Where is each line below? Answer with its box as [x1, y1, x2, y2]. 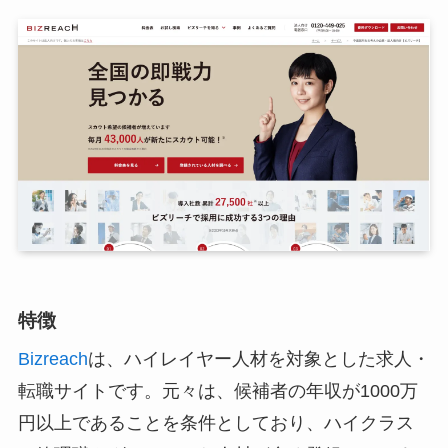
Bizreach [17, 349, 88, 370]
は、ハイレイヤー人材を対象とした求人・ [87, 349, 430, 370]
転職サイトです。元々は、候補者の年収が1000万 [17, 381, 418, 402]
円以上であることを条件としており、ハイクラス [17, 413, 414, 434]
